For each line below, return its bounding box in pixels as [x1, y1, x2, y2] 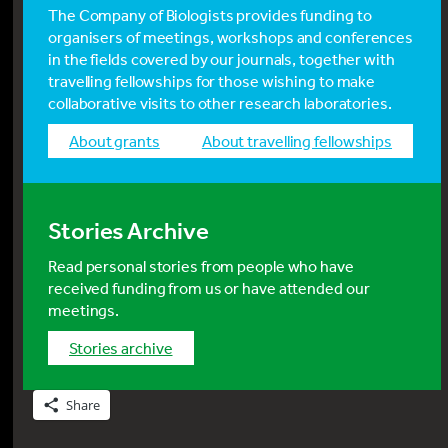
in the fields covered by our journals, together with [48, 49, 395, 70]
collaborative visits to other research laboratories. [48, 93, 392, 114]
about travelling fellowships [211, 131, 393, 152]
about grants [78, 131, 160, 152]
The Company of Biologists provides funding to [48, 5, 372, 26]
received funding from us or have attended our [48, 278, 370, 299]
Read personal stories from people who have [48, 256, 354, 277]
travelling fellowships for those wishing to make [48, 71, 376, 92]
